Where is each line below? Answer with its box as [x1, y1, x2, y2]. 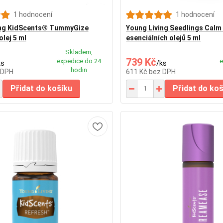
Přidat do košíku [10, 83, 72, 93]
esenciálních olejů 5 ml [126, 33, 201, 42]
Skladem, [65, 48, 93, 56]
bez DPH [149, 67, 176, 76]
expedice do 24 [56, 57, 101, 65]
